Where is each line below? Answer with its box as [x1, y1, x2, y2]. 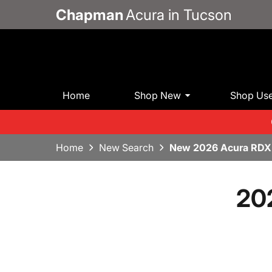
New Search [99, 141, 154, 154]
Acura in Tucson [126, 5, 232, 24]
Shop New [134, 89, 182, 101]
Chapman [56, 5, 123, 24]
